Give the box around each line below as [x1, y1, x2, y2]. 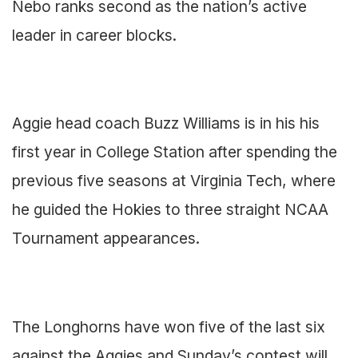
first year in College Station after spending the [12, 142, 337, 162]
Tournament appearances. [12, 229, 200, 249]
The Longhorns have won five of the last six [12, 316, 325, 336]
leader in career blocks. [12, 26, 177, 46]
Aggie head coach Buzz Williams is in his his [12, 113, 320, 133]
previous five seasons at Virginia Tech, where [12, 171, 336, 191]
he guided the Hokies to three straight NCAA [12, 200, 328, 220]
